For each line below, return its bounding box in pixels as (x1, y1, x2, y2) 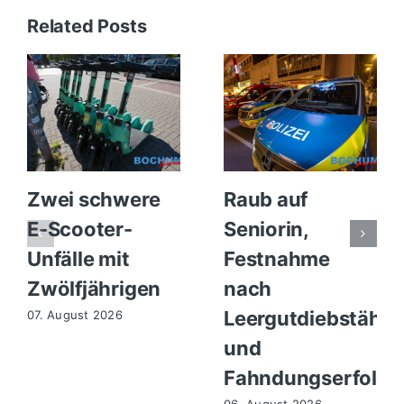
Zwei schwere (26, 187, 161, 211)
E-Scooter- (26, 216, 133, 241)
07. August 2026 (26, 307, 124, 322)
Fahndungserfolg (223, 365, 390, 390)
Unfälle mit (26, 246, 130, 271)
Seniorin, (223, 216, 309, 241)
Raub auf (223, 187, 308, 211)
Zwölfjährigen (26, 276, 161, 300)
